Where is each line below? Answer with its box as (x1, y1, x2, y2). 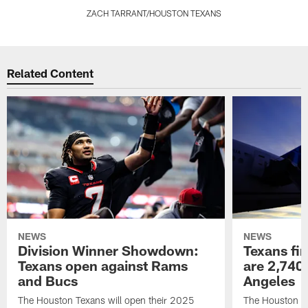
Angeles (243, 272, 295, 289)
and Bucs (18, 272, 78, 289)
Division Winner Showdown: (18, 241, 199, 258)
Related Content (7, 66, 94, 80)
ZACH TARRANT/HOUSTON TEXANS (87, 8, 221, 18)
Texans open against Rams (18, 256, 188, 274)
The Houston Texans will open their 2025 (18, 294, 195, 306)
